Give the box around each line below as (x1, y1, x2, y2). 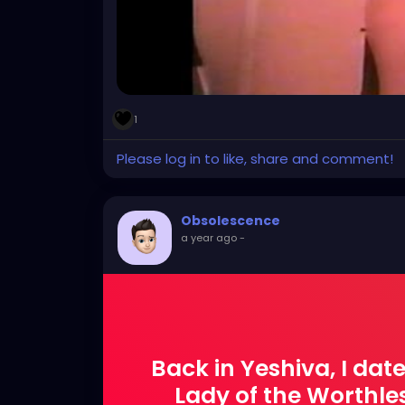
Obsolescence (181, 211, 280, 230)
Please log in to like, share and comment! (117, 148, 393, 168)
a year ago (181, 230, 237, 245)
